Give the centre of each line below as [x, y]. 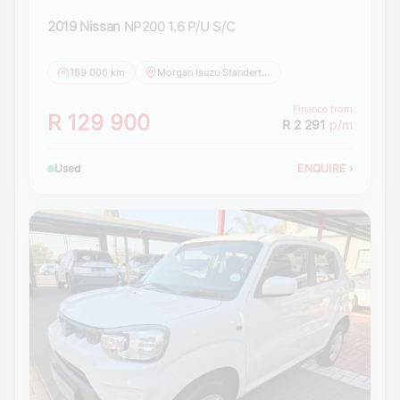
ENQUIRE [323, 168]
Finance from [323, 108]
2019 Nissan [84, 26]
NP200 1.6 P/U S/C [179, 26]
